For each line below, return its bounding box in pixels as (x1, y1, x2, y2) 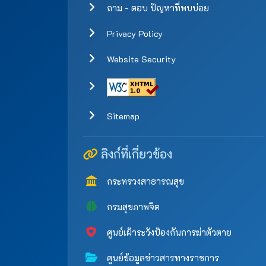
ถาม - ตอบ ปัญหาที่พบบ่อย (104, 2, 209, 14)
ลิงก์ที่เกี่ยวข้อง (98, 146, 172, 162)
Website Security (104, 53, 176, 65)
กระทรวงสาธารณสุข (104, 176, 184, 188)
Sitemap (104, 110, 140, 122)
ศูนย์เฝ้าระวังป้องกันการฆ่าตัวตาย (104, 227, 232, 239)
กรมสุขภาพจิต (104, 201, 160, 213)
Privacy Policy (104, 28, 163, 40)
